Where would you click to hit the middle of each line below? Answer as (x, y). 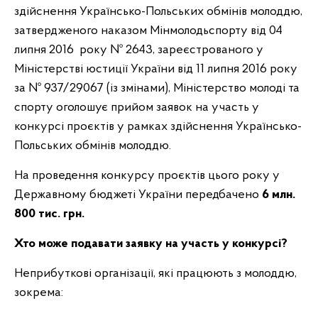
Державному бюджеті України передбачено (138, 195)
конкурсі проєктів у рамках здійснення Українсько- (158, 127)
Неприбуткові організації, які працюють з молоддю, (155, 274)
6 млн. (279, 195)
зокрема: (39, 293)
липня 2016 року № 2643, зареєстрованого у (139, 50)
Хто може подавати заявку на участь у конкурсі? (151, 244)
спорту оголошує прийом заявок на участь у (137, 108)
